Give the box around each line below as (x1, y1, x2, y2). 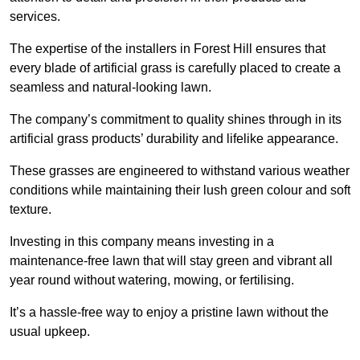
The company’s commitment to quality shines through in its (10, 112, 342, 127)
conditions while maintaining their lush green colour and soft (10, 183, 350, 198)
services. (10, 10, 60, 24)
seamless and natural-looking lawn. (10, 80, 211, 95)
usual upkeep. (10, 325, 90, 339)
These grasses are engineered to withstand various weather (10, 164, 350, 178)
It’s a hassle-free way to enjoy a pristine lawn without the (10, 305, 329, 320)
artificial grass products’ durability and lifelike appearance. (10, 132, 338, 146)
